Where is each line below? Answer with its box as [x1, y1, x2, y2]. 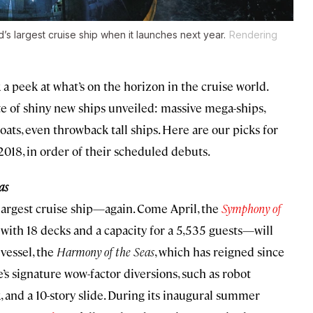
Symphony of [221, 201, 281, 217]
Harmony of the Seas [57, 244, 154, 260]
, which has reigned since [154, 244, 284, 260]
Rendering [229, 29, 277, 41]
